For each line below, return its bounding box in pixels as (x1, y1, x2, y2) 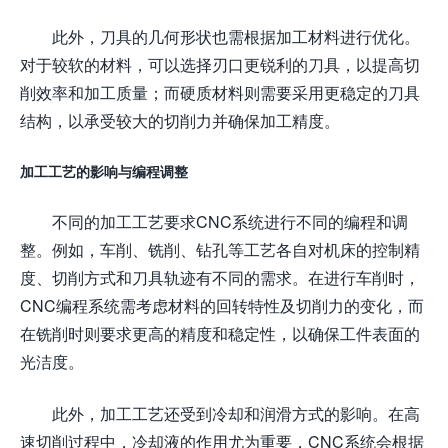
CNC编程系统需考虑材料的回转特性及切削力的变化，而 (20, 295, 424, 315)
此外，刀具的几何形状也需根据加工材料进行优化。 (52, 26, 420, 46)
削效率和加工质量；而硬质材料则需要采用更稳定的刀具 (20, 82, 420, 102)
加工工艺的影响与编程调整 (20, 162, 188, 180)
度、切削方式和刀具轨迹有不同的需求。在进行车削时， (20, 267, 420, 287)
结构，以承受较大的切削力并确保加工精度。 (20, 110, 340, 130)
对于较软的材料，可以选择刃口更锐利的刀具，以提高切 (20, 54, 420, 74)
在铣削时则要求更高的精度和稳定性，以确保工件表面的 (20, 323, 420, 343)
